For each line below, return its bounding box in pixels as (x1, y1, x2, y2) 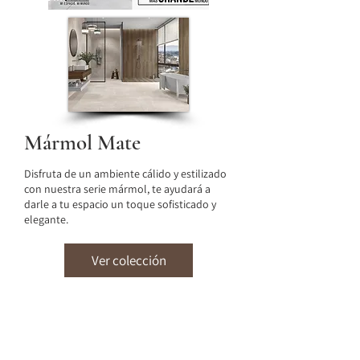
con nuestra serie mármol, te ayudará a (24, 181, 211, 196)
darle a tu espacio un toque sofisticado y (24, 196, 216, 211)
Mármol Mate (24, 129, 141, 156)
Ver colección (91, 251, 166, 269)
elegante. (24, 211, 71, 227)
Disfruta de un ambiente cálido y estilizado (24, 166, 227, 181)
